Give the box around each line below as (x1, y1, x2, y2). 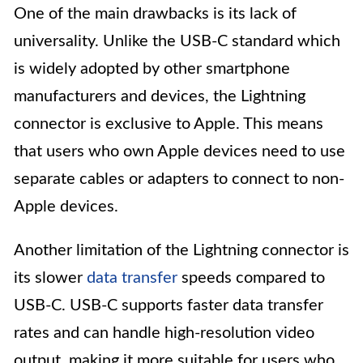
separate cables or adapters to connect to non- (14, 171, 344, 188)
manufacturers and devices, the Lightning (14, 88, 305, 105)
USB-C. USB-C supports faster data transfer (14, 297, 323, 314)
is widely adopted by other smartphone (14, 61, 290, 78)
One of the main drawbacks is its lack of (14, 6, 297, 23)
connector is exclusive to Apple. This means (14, 116, 323, 133)
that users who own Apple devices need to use (14, 143, 345, 160)
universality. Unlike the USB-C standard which (14, 33, 340, 50)
